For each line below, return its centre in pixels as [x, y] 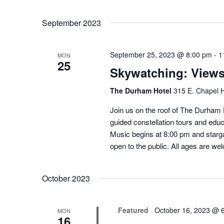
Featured [133, 210]
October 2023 [66, 178]
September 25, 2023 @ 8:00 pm [161, 55]
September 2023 [71, 23]
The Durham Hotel [141, 91]
